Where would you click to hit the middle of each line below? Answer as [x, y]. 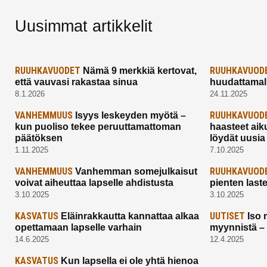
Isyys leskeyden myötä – [129, 116]
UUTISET [228, 216]
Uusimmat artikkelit [84, 27]
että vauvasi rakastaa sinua [76, 82]
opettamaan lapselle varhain [78, 228]
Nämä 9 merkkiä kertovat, [139, 71]
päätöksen [39, 138]
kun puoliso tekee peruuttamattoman [98, 127]
